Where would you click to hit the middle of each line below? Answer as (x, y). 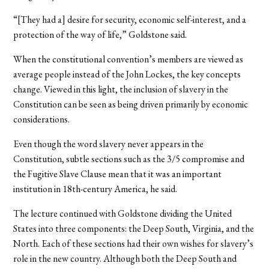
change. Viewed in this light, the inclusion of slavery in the (121, 89)
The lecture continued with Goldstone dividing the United (123, 213)
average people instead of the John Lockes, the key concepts (127, 74)
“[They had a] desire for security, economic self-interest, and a (130, 19)
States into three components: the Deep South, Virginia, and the (134, 228)
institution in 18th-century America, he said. (95, 189)
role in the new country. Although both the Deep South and (125, 258)
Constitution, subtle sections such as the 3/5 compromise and (129, 159)
